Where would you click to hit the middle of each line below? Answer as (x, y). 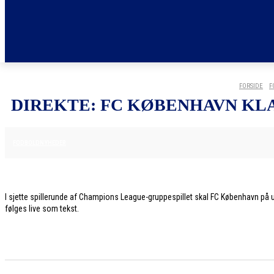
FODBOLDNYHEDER (39, 143)
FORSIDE (251, 86)
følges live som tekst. (42, 209)
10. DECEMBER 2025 (108, 142)
